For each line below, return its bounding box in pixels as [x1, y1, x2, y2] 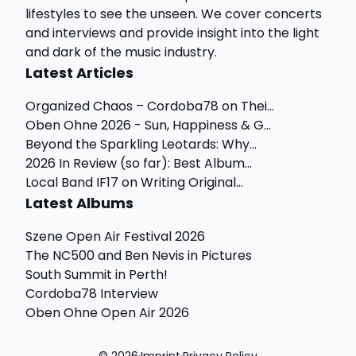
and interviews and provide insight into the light [25, 24, 319, 42]
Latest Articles [25, 63, 133, 83]
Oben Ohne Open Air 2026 [25, 304, 189, 322]
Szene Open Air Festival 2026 [25, 227, 205, 246]
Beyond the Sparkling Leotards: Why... [25, 135, 257, 153]
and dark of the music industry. [25, 43, 217, 61]
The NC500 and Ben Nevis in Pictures [25, 246, 252, 265]
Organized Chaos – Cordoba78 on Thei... [25, 97, 274, 115]
